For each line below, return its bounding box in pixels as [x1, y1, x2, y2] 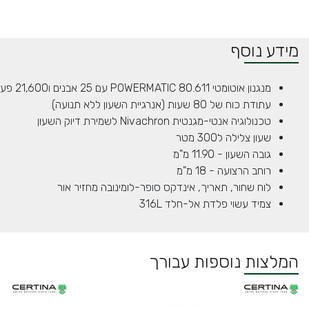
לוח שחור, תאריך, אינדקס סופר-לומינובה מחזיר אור [57, 181, 271, 194]
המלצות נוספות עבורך [149, 252, 299, 272]
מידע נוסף [230, 41, 299, 61]
